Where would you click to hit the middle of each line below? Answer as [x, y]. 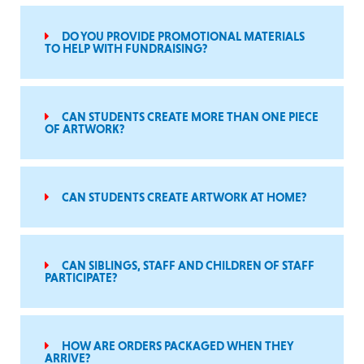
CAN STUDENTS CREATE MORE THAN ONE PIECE [190, 117]
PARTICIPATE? [81, 277]
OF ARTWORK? [84, 129]
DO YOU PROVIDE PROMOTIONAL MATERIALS [183, 36]
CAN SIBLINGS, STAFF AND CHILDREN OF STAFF [188, 265]
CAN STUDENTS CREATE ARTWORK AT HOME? [184, 197]
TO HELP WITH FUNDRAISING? [126, 48]
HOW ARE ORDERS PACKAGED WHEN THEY [178, 346]
